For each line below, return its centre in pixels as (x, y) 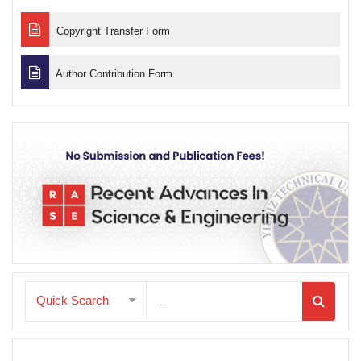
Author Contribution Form (113, 73)
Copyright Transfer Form (112, 31)
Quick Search (73, 300)
